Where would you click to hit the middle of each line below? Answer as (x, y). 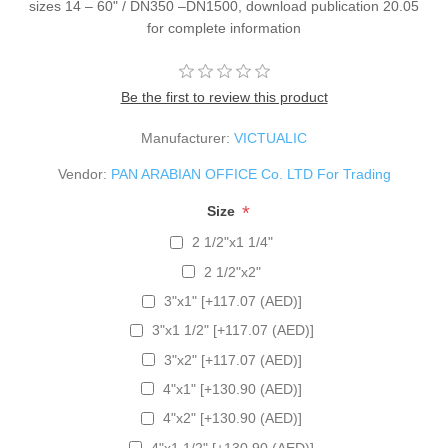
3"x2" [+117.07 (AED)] (232, 359)
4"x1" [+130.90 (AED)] (232, 388)
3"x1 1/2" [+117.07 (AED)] (232, 330)
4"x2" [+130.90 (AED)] (232, 418)
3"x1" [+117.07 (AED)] (232, 301)
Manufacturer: (185, 138)
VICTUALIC (270, 138)
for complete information (224, 28)
